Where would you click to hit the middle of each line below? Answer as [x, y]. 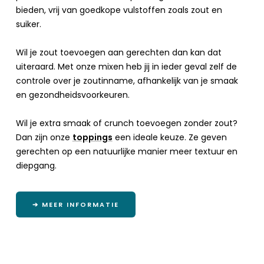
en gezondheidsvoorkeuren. [72, 95]
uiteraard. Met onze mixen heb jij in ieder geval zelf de [126, 66]
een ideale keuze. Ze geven [169, 137]
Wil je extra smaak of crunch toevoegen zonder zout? [126, 123]
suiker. [28, 24]
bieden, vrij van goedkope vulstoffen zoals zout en [119, 10]
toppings [92, 137]
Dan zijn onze [44, 137]
